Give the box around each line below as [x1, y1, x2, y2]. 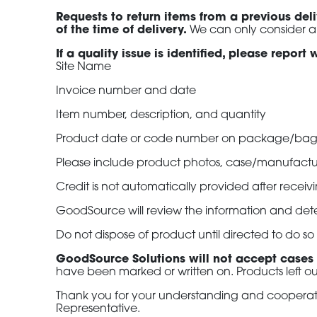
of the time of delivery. [56, 25, 188, 36]
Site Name [56, 62, 112, 73]
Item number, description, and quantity [56, 110, 267, 121]
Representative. [56, 304, 141, 315]
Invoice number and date [56, 86, 197, 97]
